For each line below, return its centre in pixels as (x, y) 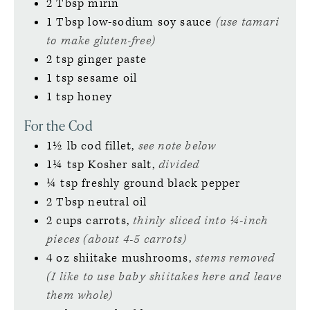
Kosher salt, (121, 165)
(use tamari (247, 22)
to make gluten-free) (101, 41)
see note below (177, 146)
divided (179, 165)
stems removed (235, 258)
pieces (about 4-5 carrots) (117, 240)
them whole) (80, 296)
